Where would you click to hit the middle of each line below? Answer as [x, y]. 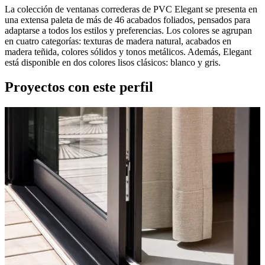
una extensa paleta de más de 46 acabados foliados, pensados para [127, 20]
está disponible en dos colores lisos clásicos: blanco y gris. [113, 62]
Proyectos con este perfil [79, 87]
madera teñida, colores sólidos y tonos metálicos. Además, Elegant [128, 51]
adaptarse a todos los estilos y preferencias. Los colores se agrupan [128, 30]
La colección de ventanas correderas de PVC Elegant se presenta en [131, 9]
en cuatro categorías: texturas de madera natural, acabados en [118, 41]
